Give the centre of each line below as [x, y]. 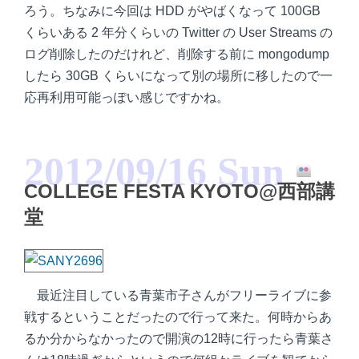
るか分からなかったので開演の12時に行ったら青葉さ [179, 339]
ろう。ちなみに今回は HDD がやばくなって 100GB [172, 11]
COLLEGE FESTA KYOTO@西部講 [179, 191]
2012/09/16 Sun [154, 171]
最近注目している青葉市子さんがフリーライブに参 [184, 295]
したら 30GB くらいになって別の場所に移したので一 [178, 76]
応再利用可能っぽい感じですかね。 [127, 97]
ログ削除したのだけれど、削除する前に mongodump [177, 54]
